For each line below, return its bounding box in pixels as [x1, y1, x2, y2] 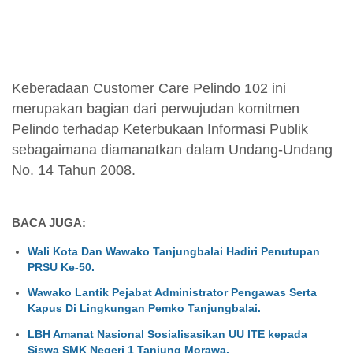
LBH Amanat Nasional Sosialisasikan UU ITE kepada [28, 328, 307, 341]
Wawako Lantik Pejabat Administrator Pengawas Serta [28, 286, 317, 299]
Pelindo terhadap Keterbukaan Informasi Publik [12, 121, 308, 138]
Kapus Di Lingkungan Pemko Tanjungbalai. [28, 302, 261, 315]
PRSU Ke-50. [28, 260, 95, 273]
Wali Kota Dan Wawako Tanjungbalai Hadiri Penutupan [28, 244, 320, 258]
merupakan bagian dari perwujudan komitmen [12, 101, 299, 117]
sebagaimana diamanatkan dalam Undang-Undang [12, 142, 333, 158]
